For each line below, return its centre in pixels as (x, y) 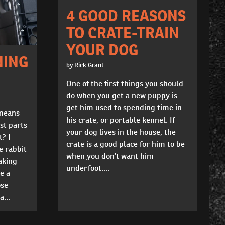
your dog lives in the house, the (121, 132)
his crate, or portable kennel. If (120, 120)
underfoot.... (88, 168)
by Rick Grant (85, 65)
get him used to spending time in (124, 107)
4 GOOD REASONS (126, 15)
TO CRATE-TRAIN (123, 32)
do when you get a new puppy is (122, 95)
